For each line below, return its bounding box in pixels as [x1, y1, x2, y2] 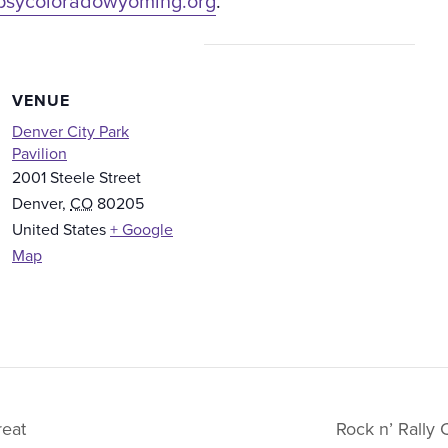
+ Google [110, 218, 173, 241]
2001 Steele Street [12, 166, 141, 189]
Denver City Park [12, 120, 129, 143]
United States [12, 218, 106, 241]
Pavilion [12, 142, 67, 165]
